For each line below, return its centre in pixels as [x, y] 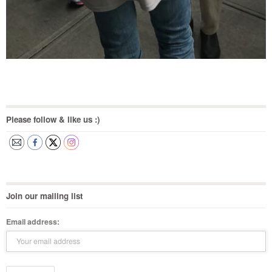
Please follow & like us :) [53, 120]
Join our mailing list [44, 196]
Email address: [33, 221]
